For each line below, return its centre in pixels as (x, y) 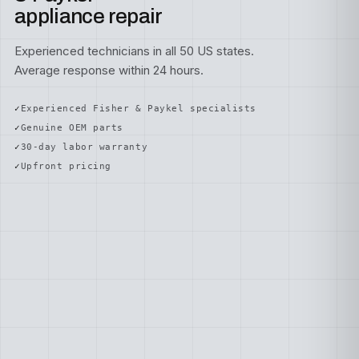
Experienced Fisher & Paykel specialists (139, 109)
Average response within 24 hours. (109, 70)
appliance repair (89, 16)
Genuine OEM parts (72, 128)
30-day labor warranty (84, 147)
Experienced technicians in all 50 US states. (134, 51)
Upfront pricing (66, 166)
